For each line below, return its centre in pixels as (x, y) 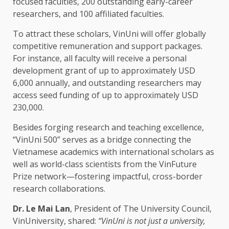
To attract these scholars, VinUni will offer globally (109, 34)
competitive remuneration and (72, 46)
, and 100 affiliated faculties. (111, 14)
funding (74, 95)
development (38, 71)
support (147, 46)
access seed (36, 95)
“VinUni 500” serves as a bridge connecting (96, 140)
